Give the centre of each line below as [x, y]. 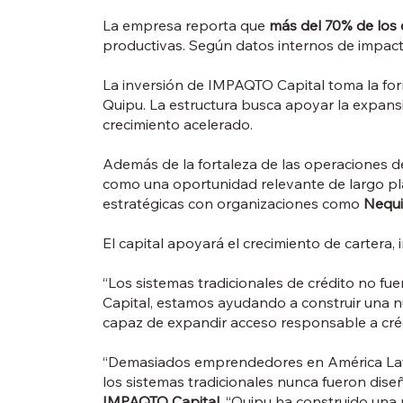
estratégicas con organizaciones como [233, 204]
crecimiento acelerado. [177, 125]
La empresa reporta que [185, 26]
